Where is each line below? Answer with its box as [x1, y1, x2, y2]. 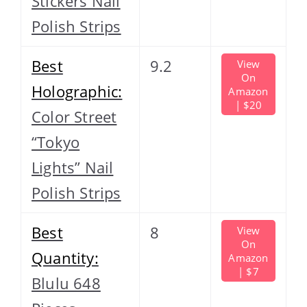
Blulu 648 [32, 272, 101, 293]
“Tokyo [32, 131, 80, 152]
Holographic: [32, 80, 123, 101]
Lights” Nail [32, 156, 114, 177]
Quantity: [32, 247, 99, 268]
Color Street [32, 106, 117, 127]
